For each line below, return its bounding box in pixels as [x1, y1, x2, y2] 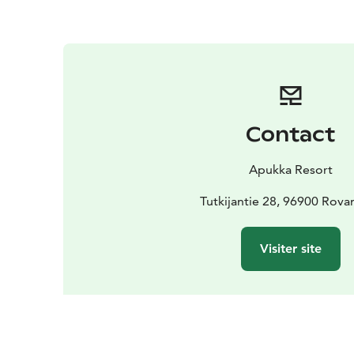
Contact [246, 122, 336, 147]
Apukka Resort [248, 161, 333, 177]
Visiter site [259, 240, 322, 256]
